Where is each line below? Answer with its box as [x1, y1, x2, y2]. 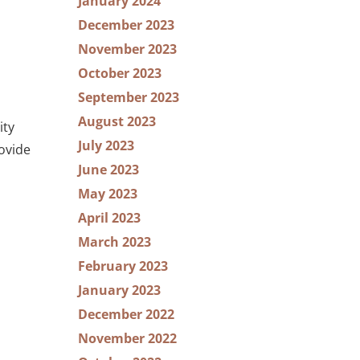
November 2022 [78, 329, 177, 347]
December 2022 [78, 305, 174, 323]
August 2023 [78, 112, 156, 130]
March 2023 [78, 233, 151, 251]
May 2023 [78, 185, 137, 202]
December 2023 [78, 16, 174, 34]
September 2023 [78, 88, 179, 106]
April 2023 [78, 209, 141, 227]
